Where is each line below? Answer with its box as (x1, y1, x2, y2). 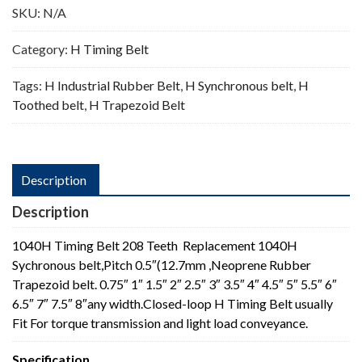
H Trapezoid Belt (89, 96, 185, 112)
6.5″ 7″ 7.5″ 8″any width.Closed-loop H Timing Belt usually (12, 295, 333, 311)
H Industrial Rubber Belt (44, 77, 180, 93)
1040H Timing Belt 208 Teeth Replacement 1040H (12, 237, 297, 253)
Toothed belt (12, 96, 84, 112)
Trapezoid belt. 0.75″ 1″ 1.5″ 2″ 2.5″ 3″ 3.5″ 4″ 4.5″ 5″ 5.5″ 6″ (12, 276, 337, 292)
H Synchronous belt (185, 77, 293, 93)
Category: (12, 40, 70, 57)
